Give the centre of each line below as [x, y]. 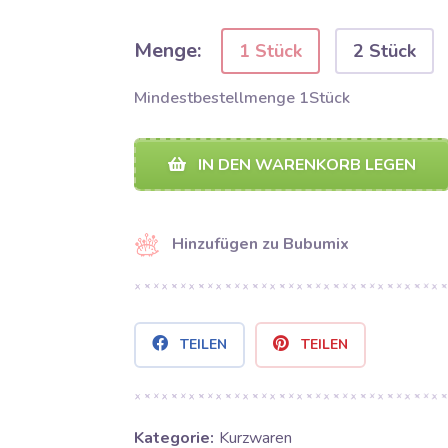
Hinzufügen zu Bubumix [260, 244]
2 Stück [384, 51]
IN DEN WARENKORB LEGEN [304, 165]
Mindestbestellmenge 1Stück [241, 98]
